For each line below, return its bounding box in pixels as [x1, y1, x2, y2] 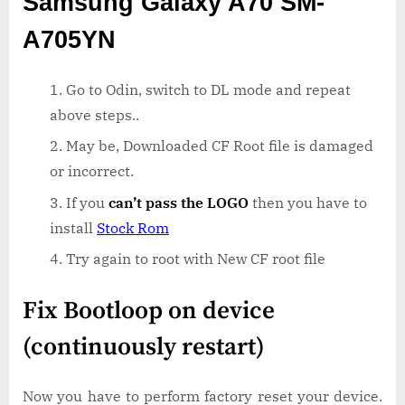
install [50, 218, 97, 237]
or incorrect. [50, 162, 134, 181]
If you [66, 193, 108, 212]
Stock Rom [97, 218, 169, 237]
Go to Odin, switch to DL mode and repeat [66, 80, 351, 99]
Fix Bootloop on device [23, 295, 275, 326]
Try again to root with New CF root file [66, 249, 325, 268]
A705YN [23, 26, 116, 54]
